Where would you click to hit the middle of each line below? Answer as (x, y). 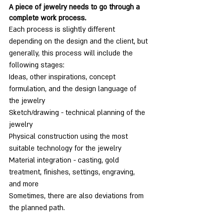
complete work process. (48, 18)
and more (24, 184)
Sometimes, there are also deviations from (77, 196)
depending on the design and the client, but (79, 42)
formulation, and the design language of (74, 89)
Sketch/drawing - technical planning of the (78, 113)
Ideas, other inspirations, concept (63, 77)
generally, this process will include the (72, 54)
